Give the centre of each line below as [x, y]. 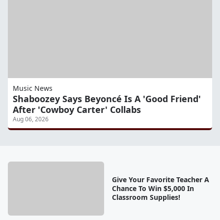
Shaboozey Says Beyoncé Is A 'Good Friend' [107, 99]
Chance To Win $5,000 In [153, 189]
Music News [33, 88]
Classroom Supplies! [146, 197]
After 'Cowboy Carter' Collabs [77, 110]
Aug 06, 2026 [31, 119]
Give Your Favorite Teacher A [160, 180]
